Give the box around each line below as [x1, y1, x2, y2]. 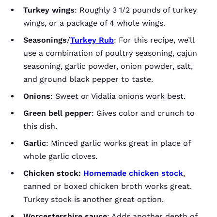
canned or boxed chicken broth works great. [23, 182, 192, 191]
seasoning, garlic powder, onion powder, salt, [23, 62, 193, 71]
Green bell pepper [23, 108, 92, 118]
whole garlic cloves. [23, 152, 97, 161]
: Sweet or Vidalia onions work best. [50, 92, 186, 101]
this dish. [23, 122, 57, 131]
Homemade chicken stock [83, 169, 183, 178]
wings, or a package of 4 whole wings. [23, 18, 165, 28]
